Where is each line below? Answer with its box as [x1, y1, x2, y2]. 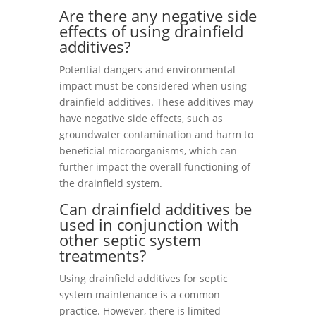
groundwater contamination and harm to [59, 128, 253, 141]
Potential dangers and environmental [59, 63, 236, 76]
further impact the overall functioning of [59, 160, 250, 174]
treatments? [59, 245, 146, 266]
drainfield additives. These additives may [59, 95, 253, 109]
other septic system [59, 229, 201, 250]
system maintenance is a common [59, 288, 220, 301]
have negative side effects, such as [59, 111, 223, 125]
